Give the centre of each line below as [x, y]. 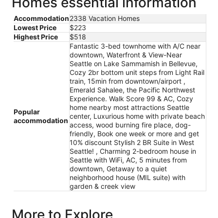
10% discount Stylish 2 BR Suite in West [132, 143]
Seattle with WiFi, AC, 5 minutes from [128, 160]
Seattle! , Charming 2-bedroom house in [133, 151]
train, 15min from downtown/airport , [127, 81]
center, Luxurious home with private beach [137, 116]
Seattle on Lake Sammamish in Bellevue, [134, 64]
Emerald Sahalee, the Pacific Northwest [132, 90]
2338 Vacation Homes [105, 18]
